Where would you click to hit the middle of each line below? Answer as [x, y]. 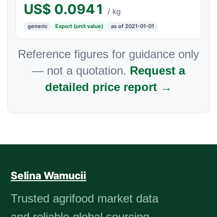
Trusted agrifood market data [85, 198]
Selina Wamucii [49, 176]
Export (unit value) [79, 26]
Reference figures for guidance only [108, 54]
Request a [157, 70]
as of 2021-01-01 [132, 26]
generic [38, 26]
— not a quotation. [81, 70]
